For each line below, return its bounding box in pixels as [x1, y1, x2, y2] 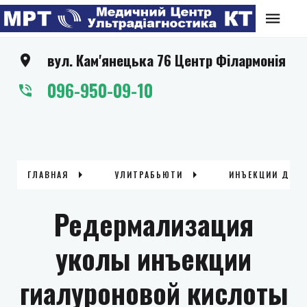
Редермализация [53, 204, 254, 245]
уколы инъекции [56, 238, 251, 279]
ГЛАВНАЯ [27, 169, 69, 180]
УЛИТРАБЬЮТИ [114, 169, 183, 180]
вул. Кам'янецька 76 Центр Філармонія [47, 49, 286, 71]
